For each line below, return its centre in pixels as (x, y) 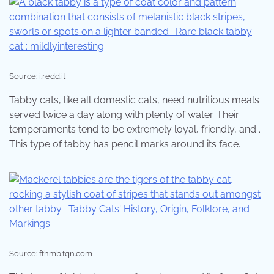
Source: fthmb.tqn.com (51, 254)
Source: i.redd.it (37, 76)
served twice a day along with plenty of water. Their (124, 115)
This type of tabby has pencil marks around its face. (125, 144)
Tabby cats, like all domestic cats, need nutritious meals (134, 100)
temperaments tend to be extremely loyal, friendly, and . (135, 130)
